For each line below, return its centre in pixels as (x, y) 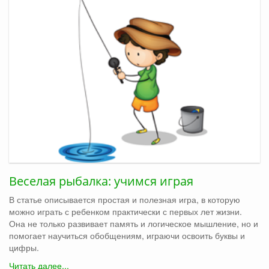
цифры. (24, 247)
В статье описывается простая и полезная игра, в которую (125, 199)
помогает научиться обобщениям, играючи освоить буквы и (127, 235)
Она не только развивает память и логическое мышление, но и (134, 223)
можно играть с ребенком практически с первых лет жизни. (125, 211)
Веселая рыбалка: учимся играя (101, 181)
